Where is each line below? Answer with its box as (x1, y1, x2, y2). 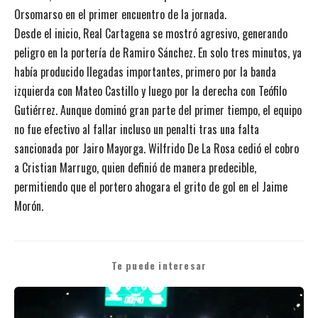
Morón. (14, 197, 43, 214)
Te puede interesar (111, 258, 207, 273)
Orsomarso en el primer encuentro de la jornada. (14, 5, 226, 23)
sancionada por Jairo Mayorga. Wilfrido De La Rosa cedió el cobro (14, 139, 299, 157)
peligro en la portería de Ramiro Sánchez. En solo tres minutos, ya (14, 43, 302, 61)
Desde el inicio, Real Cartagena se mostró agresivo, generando (14, 24, 287, 42)
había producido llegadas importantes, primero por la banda (14, 62, 276, 80)
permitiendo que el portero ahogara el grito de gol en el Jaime (14, 177, 287, 195)
